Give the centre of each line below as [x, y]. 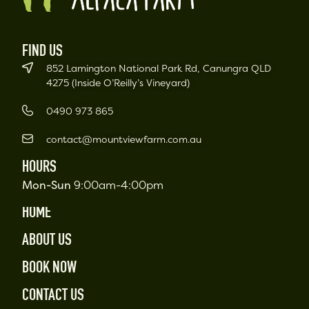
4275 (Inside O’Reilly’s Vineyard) [118, 83]
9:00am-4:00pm [118, 185]
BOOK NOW [50, 269]
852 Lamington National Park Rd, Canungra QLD [159, 68]
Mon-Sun [47, 185]
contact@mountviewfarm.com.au [124, 139]
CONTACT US [53, 297]
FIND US [43, 53]
